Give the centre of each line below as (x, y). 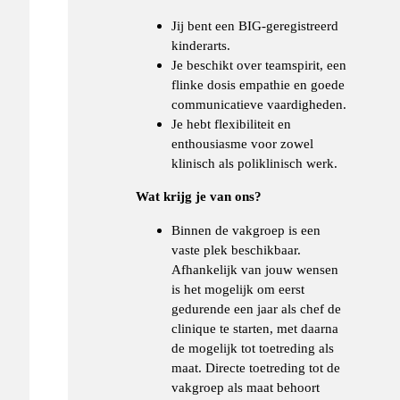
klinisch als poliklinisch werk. (255, 163)
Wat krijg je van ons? (199, 196)
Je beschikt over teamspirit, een (259, 65)
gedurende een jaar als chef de (257, 308)
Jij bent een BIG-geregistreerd (255, 26)
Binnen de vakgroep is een (246, 229)
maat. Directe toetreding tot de (256, 367)
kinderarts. (201, 46)
